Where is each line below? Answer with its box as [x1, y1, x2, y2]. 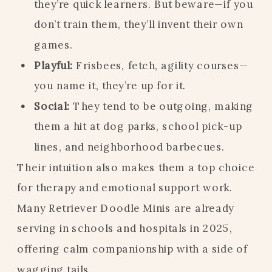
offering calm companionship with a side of [17, 242, 248, 255]
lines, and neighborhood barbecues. [34, 140, 225, 153]
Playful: [34, 58, 73, 72]
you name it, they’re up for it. [34, 79, 186, 92]
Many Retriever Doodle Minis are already [17, 201, 234, 214]
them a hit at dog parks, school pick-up [34, 120, 242, 133]
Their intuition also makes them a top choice [17, 160, 255, 174]
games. [34, 38, 73, 51]
